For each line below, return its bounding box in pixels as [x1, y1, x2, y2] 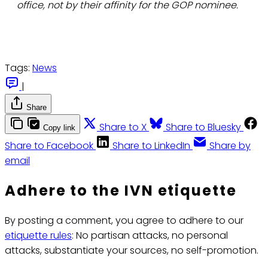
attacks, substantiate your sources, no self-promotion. [5, 243, 258, 258]
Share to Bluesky [166, 120, 241, 135]
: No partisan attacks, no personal [72, 229, 228, 243]
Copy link [43, 123, 75, 133]
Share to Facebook [5, 139, 93, 153]
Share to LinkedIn [112, 139, 190, 153]
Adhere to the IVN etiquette [5, 181, 237, 201]
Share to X [99, 120, 147, 135]
